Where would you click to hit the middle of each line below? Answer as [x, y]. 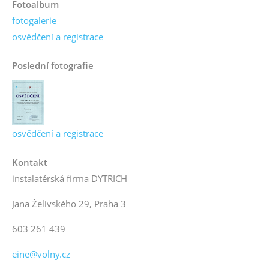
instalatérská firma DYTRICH [70, 179]
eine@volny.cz [41, 254]
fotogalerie [34, 21]
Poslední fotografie [53, 66]
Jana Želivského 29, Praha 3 [69, 204]
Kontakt [30, 162]
